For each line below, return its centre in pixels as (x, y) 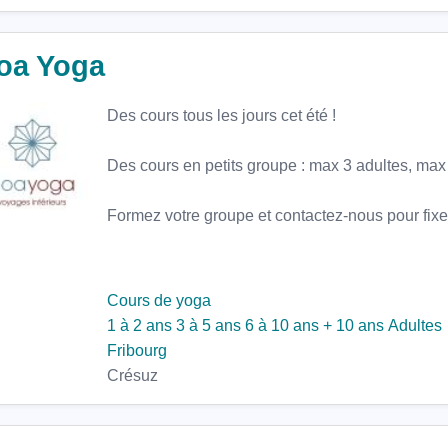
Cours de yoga (159, 300)
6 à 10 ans (282, 325)
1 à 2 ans (139, 325)
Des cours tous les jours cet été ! (221, 115)
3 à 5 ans (208, 325)
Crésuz (132, 375)
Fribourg (137, 350)
